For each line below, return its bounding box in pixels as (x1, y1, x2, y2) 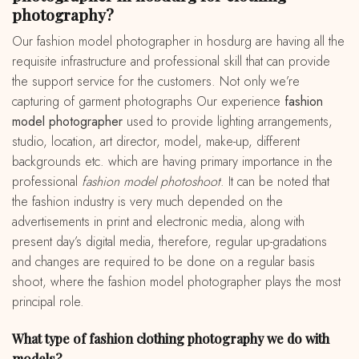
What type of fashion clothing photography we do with (12, 330, 24, 348)
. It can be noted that (220, 172, 329, 192)
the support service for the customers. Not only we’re (12, 72, 300, 91)
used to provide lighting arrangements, (123, 112, 333, 131)
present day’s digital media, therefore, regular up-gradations (12, 232, 327, 252)
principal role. (12, 292, 84, 312)
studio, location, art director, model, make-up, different (12, 132, 300, 151)
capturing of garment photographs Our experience (12, 92, 284, 111)
